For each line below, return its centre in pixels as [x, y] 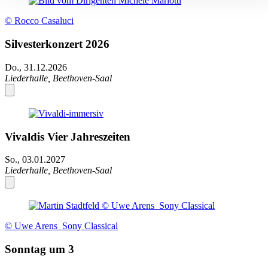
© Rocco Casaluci [39, 21]
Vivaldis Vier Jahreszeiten [68, 136]
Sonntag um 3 [39, 249]
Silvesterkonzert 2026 [57, 44]
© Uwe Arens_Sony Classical [61, 226]
